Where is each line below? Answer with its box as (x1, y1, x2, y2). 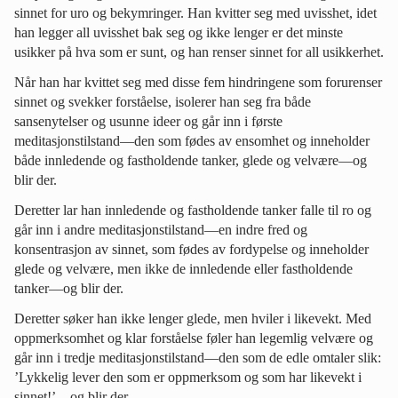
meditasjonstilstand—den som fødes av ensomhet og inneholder (14, 132, 370, 148)
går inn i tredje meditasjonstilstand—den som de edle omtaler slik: (14, 349, 381, 365)
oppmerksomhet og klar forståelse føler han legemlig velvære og (14, 330, 373, 346)
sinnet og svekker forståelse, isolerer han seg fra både (14, 93, 311, 109)
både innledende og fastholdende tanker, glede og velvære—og (14, 152, 367, 168)
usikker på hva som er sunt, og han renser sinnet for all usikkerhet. (14, 44, 384, 60)
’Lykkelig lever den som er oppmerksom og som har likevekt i (14, 369, 362, 385)
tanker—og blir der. (14, 280, 123, 296)
